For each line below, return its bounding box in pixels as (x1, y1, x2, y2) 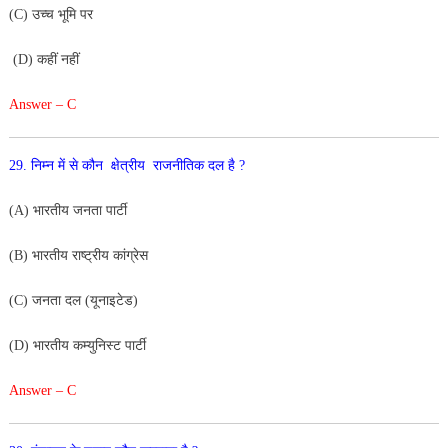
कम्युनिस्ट (72, 337, 125, 353)
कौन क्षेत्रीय (81, 157, 149, 173)
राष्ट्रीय (71, 247, 113, 263)
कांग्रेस (112, 247, 152, 263)
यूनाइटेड (89, 292, 133, 308)
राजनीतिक (152, 157, 208, 173)
